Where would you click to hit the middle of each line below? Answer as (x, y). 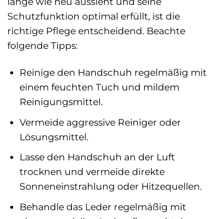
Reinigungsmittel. (61, 102)
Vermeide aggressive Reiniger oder (100, 122)
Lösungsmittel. (54, 137)
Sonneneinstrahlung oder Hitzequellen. (110, 186)
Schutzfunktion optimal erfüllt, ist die (94, 16)
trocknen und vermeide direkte (92, 172)
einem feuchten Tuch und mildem (99, 87)
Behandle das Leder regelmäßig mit (103, 207)
